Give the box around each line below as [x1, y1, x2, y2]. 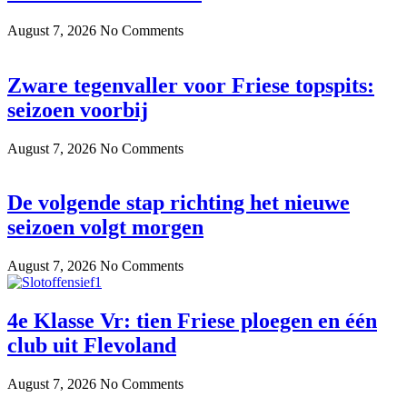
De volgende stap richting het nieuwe [7, 191, 350, 215]
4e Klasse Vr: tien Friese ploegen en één [7, 309, 377, 333]
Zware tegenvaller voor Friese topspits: [7, 73, 374, 97]
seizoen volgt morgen [7, 215, 203, 240]
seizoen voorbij [7, 97, 148, 122]
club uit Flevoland [7, 333, 176, 358]
